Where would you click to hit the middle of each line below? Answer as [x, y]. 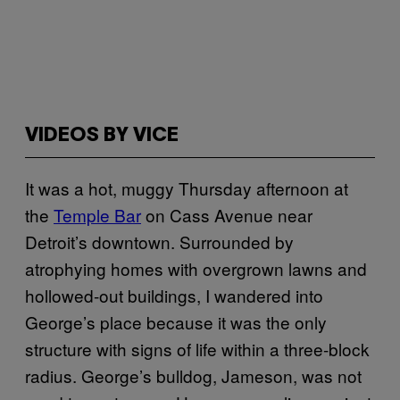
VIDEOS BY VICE [102, 136]
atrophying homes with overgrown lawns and [196, 268]
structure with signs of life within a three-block [197, 349]
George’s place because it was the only [176, 322]
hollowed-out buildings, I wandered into [174, 295]
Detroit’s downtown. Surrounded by [159, 242]
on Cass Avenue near [227, 215]
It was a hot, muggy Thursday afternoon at [187, 188]
